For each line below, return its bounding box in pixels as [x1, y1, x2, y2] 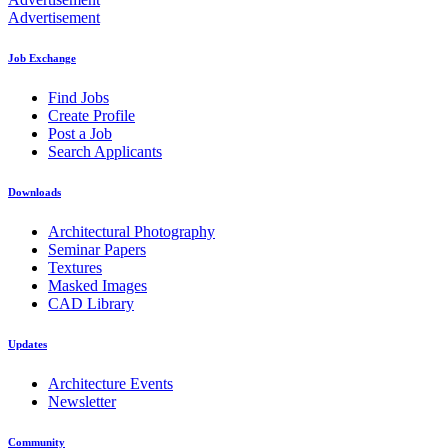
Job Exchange [8, 51, 76, 64]
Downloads [8, 185, 61, 198]
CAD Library [48, 294, 134, 312]
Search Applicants [48, 142, 162, 160]
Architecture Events [48, 374, 173, 392]
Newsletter [48, 392, 116, 410]
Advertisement [8, 8, 100, 26]
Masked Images [48, 276, 147, 294]
